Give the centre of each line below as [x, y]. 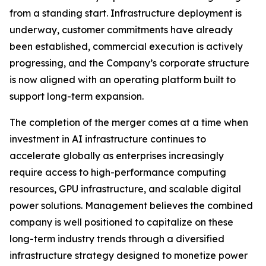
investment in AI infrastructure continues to [108, 139]
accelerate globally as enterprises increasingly [117, 156]
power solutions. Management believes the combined [131, 206]
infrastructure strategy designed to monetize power [129, 256]
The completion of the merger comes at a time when [129, 123]
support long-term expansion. [77, 96]
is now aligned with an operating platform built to [123, 80]
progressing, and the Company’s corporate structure [129, 63]
